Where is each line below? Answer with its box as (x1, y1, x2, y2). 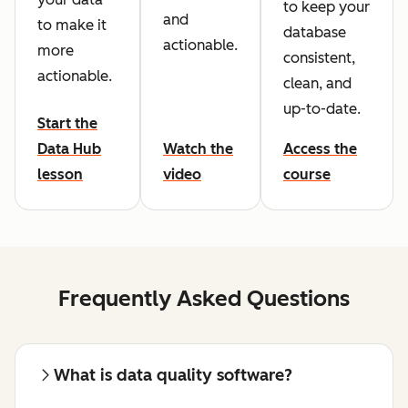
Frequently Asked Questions (58, 285, 350, 312)
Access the (283, 140, 357, 158)
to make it (37, 16, 107, 35)
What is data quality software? (54, 365, 292, 386)
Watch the (163, 140, 233, 158)
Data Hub (37, 140, 101, 158)
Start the (37, 115, 97, 133)
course (283, 166, 331, 184)
